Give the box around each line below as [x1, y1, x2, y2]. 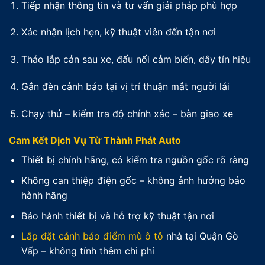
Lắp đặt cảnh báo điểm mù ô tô [21, 230, 163, 243]
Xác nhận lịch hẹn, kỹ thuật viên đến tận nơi [21, 26, 216, 38]
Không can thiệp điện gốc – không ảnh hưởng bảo [21, 174, 245, 187]
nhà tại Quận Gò [163, 230, 238, 243]
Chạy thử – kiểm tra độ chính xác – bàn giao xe [21, 107, 233, 119]
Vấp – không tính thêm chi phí [21, 245, 154, 257]
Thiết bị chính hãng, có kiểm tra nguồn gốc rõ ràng [21, 154, 249, 166]
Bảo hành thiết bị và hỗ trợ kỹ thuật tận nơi [21, 209, 214, 222]
